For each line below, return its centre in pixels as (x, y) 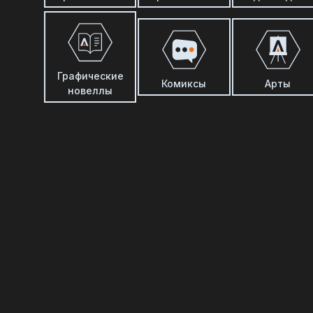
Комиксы (184, 83)
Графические (90, 76)
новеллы (90, 91)
